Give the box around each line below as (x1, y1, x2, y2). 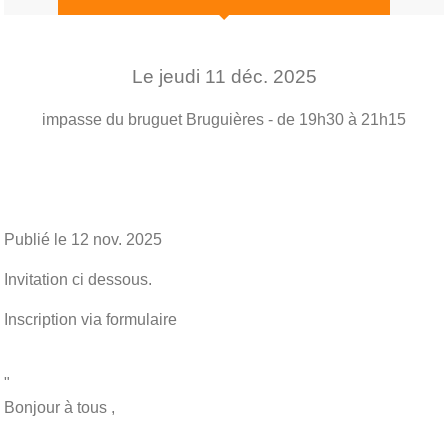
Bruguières (186, 110, 268, 128)
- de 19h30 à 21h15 (268, 110, 406, 128)
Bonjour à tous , (4, 398, 119, 416)
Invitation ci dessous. (4, 270, 152, 288)
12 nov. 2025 (71, 230, 162, 248)
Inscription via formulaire (4, 310, 181, 328)
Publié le (4, 230, 71, 248)
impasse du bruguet (42, 110, 182, 128)
